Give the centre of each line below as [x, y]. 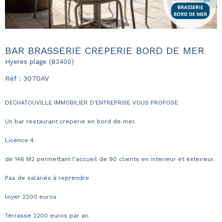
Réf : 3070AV [27, 78]
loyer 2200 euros [31, 197]
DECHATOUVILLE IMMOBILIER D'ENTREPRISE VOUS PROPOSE [91, 103]
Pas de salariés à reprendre [47, 178]
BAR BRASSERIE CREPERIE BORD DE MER [105, 50]
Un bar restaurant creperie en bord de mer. [70, 122]
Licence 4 [19, 140]
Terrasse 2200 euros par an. [47, 216]
